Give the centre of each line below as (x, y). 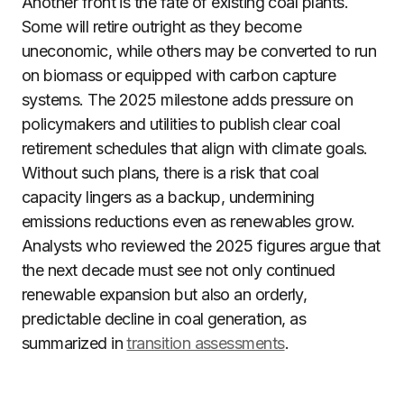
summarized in (74, 343)
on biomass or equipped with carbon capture (179, 75)
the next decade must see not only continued (179, 270)
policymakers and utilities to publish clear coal (181, 124)
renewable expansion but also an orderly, (165, 294)
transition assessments (206, 343)
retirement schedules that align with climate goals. (195, 148)
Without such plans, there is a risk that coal (170, 173)
